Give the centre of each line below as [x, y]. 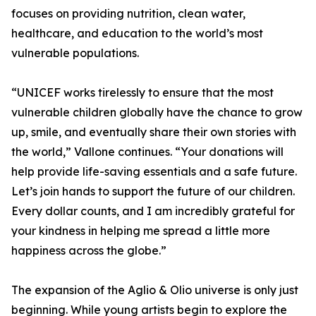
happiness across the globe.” [89, 250]
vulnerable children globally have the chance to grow [157, 112]
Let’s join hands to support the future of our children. [153, 191]
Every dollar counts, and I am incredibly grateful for [153, 211]
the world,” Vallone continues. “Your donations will [147, 152]
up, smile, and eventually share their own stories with [154, 132]
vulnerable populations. [75, 53]
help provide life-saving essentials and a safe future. [154, 171]
